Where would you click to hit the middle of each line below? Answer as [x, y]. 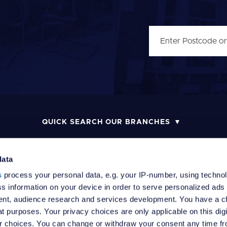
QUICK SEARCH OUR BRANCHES [106, 122]
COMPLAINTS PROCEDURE [164, 179]
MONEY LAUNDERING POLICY [54, 179]
